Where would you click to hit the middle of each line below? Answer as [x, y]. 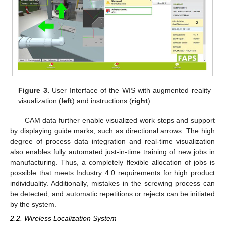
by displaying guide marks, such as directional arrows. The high [113, 130]
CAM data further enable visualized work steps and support [120, 120]
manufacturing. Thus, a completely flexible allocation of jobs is [113, 162]
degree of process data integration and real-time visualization [113, 141]
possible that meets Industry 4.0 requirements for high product [113, 173]
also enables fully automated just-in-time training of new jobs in [113, 151]
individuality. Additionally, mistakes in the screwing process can [113, 183]
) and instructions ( [102, 101]
